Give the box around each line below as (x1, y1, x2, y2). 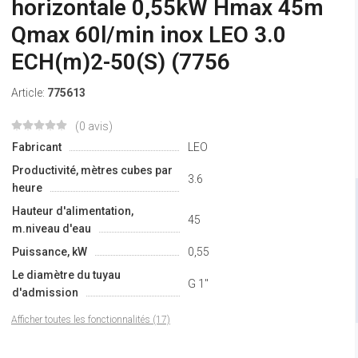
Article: (10, 86, 47, 99)
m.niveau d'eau (11, 222, 91, 235)
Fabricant (11, 141, 62, 153)
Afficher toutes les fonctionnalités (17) (10, 314, 170, 325)
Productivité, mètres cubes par (11, 164, 173, 177)
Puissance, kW (11, 245, 87, 258)
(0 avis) (74, 120, 113, 133)
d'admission (11, 286, 78, 299)
